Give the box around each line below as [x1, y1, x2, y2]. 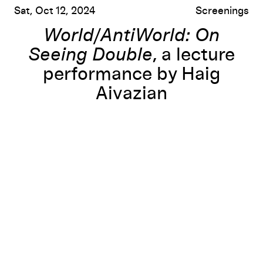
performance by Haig [43, 65, 220, 84]
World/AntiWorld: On [43, 26, 220, 45]
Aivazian [96, 84, 167, 103]
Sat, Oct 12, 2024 [14, 5, 96, 16]
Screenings [195, 5, 249, 16]
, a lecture [153, 45, 235, 65]
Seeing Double [28, 45, 153, 65]
